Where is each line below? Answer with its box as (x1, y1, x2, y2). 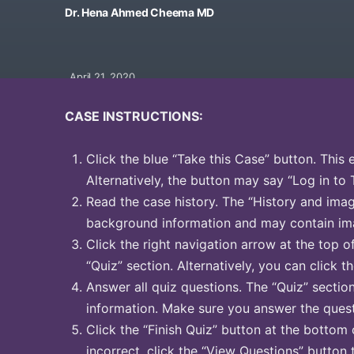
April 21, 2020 (58, 70, 135, 83)
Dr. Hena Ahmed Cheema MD (65, 6, 215, 19)
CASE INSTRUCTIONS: (65, 108, 203, 124)
